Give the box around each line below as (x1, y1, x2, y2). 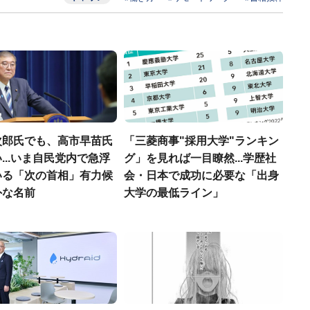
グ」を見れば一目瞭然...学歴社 (124, 152, 276, 164)
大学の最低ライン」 (124, 187, 224, 199)
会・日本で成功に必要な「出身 (124, 170, 279, 181)
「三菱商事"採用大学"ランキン (124, 135, 279, 147)
